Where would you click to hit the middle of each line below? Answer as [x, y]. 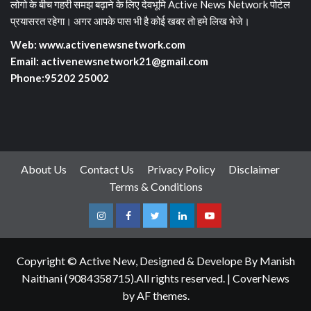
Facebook [148, 226]
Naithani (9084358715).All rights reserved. [124, 278]
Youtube [227, 226]
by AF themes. [155, 296]
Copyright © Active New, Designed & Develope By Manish [155, 261]
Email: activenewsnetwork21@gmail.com [109, 61]
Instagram [122, 226]
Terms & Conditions [155, 187]
